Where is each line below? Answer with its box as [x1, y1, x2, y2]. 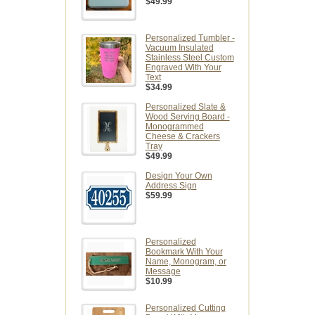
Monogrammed [145, 122, 204, 132]
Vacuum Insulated [145, 43, 214, 53]
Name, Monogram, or [145, 257, 226, 267]
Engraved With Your [145, 63, 221, 73]
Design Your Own [145, 171, 212, 181]
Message [145, 266, 181, 277]
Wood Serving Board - [145, 112, 230, 122]
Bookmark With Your [145, 247, 223, 257]
